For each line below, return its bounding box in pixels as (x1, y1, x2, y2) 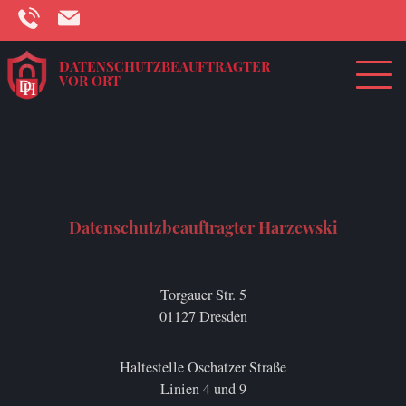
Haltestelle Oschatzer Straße (120, 357, 286, 378)
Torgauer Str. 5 (159, 285, 246, 305)
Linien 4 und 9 (159, 379, 246, 400)
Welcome (18, 88, 73, 108)
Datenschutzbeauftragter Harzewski (68, 217, 338, 238)
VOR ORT (59, 72, 121, 90)
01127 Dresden (159, 306, 247, 327)
